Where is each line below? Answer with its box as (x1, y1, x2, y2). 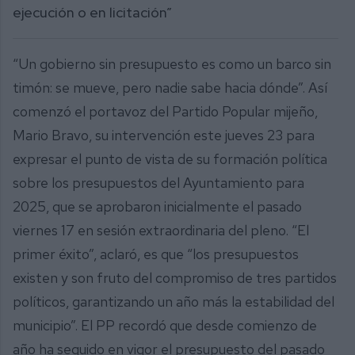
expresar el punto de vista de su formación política (13, 150, 327, 169)
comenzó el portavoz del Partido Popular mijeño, (13, 102, 318, 121)
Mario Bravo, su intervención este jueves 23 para (13, 126, 315, 145)
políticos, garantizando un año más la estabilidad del (13, 292, 334, 311)
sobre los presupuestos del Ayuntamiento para (13, 174, 304, 193)
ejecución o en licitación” (13, 3, 175, 21)
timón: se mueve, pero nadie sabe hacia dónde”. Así (13, 78, 327, 97)
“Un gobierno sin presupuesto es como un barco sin (13, 55, 331, 74)
